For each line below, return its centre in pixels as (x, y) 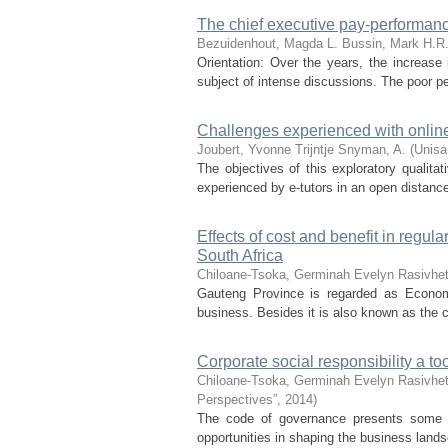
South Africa (240, 255)
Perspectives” (237, 399)
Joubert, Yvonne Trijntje (265, 149)
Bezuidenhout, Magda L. (267, 43)
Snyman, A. (372, 149)
